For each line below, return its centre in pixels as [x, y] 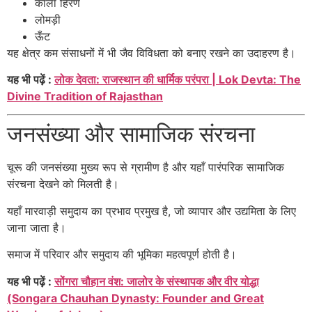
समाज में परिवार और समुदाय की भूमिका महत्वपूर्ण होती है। [122, 255]
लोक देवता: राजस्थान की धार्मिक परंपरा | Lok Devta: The [178, 80]
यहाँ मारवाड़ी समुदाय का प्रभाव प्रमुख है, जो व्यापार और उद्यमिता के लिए [151, 211]
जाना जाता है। [37, 227]
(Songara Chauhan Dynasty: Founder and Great [135, 298]
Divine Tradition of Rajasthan [85, 96]
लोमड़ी [48, 19]
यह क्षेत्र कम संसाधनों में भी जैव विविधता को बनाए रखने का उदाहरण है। [151, 53]
